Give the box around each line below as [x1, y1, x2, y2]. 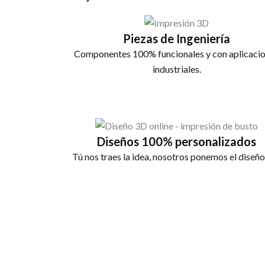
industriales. [152, 63, 201, 75]
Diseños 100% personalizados [97, 134, 257, 148]
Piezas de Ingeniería [123, 31, 231, 46]
